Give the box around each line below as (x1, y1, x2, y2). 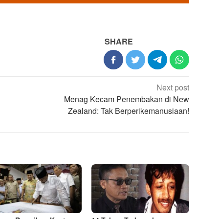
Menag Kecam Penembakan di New (64, 93, 190, 105)
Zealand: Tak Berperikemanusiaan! (68, 105, 190, 116)
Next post (156, 81, 190, 93)
